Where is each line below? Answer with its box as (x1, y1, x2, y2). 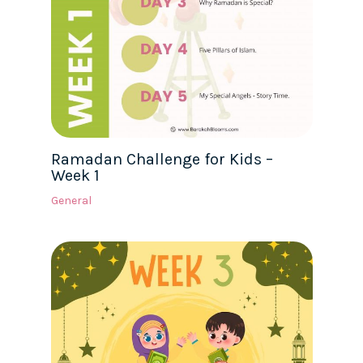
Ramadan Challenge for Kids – (50, 149, 273, 169)
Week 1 (50, 165, 100, 185)
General (50, 193, 92, 207)
